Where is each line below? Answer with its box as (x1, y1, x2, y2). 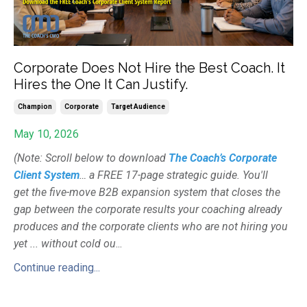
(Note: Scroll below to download (14, 151, 169, 164)
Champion (18, 102, 52, 110)
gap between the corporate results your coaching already (14, 202, 282, 216)
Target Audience (111, 102, 165, 110)
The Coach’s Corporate (169, 151, 277, 164)
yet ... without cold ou (14, 236, 116, 250)
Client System (14, 168, 79, 182)
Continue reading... (14, 260, 100, 274)
